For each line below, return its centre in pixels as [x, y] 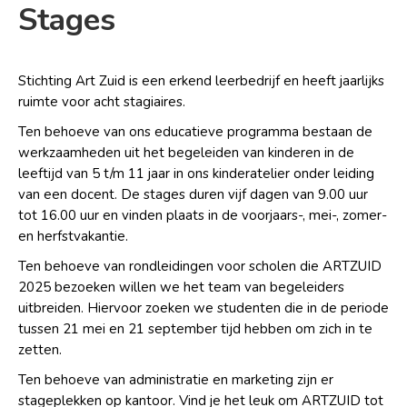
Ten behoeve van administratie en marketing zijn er [176, 379]
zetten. [40, 349]
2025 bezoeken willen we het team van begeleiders [181, 287]
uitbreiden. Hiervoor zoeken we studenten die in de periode [203, 308]
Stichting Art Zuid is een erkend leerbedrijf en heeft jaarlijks [201, 80]
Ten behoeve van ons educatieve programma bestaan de [195, 131]
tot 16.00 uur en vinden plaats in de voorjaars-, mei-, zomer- [203, 215]
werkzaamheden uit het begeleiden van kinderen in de [186, 152]
